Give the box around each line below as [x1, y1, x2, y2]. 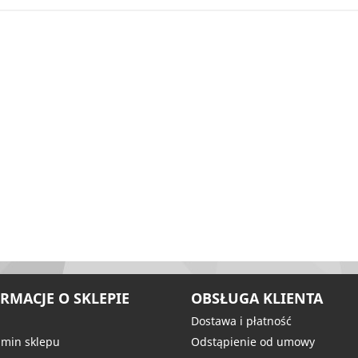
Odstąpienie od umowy [191, 334, 315, 349]
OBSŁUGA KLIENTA [191, 288, 323, 308]
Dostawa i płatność [191, 313, 292, 328]
